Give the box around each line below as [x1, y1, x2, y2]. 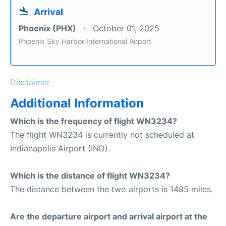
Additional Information [10, 96, 144, 110]
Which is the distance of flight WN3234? [10, 171, 170, 181]
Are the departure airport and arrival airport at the [10, 211, 207, 221]
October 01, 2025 [93, 23, 159, 33]
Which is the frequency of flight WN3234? [10, 116, 177, 126]
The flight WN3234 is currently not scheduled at [10, 130, 194, 140]
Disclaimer [10, 77, 50, 87]
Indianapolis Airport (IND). [10, 143, 110, 153]
